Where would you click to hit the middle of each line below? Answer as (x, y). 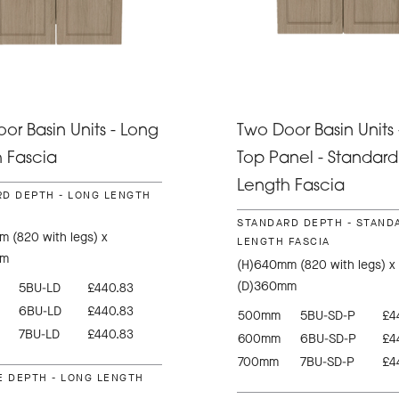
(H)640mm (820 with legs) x (316, 265)
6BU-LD (40, 312)
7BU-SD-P (327, 362)
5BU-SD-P (328, 316)
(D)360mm (267, 287)
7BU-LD (39, 335)
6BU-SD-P (328, 339)
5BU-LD (39, 289)
